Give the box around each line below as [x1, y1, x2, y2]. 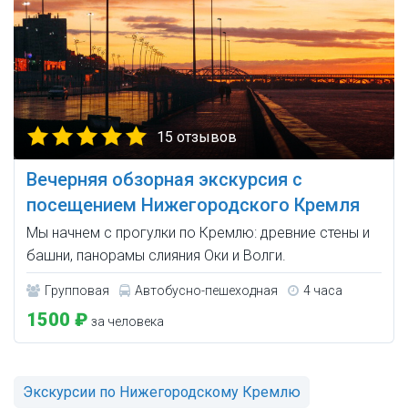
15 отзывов [157, 128, 237, 147]
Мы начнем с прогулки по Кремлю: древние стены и [26, 224, 370, 242]
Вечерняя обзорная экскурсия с [26, 168, 302, 191]
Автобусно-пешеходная [135, 283, 278, 299]
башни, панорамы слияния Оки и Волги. [26, 247, 286, 265]
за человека [88, 314, 164, 330]
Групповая [45, 283, 109, 299]
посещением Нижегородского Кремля [26, 194, 360, 217]
